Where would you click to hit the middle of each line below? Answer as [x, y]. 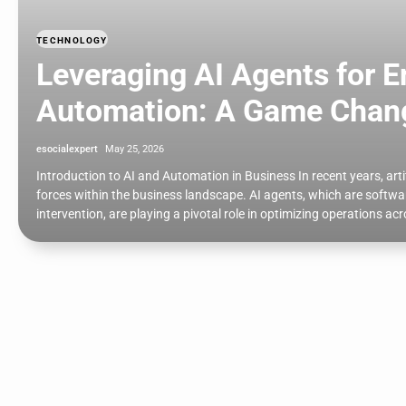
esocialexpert [67, 149]
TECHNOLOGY [72, 40]
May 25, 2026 [135, 149]
